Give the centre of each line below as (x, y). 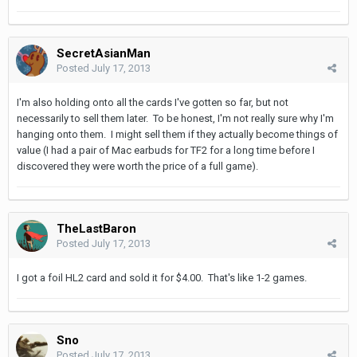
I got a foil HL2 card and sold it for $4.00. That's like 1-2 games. (162, 277)
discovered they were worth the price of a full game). (137, 166)
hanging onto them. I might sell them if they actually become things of (177, 134)
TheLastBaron (96, 228)
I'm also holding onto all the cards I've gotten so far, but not (153, 102)
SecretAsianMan (104, 53)
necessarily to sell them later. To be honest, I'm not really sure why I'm (175, 118)
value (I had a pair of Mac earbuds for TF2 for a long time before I (166, 150)
